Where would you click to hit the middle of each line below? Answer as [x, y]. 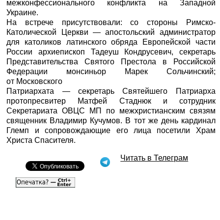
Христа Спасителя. [41, 140]
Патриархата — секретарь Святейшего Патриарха [111, 91]
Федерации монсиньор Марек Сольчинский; [111, 71]
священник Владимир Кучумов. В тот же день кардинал [111, 120]
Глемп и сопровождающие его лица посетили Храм [111, 130]
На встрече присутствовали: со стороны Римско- [111, 22]
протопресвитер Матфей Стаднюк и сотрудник [111, 101]
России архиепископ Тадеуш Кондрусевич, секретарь [111, 52]
